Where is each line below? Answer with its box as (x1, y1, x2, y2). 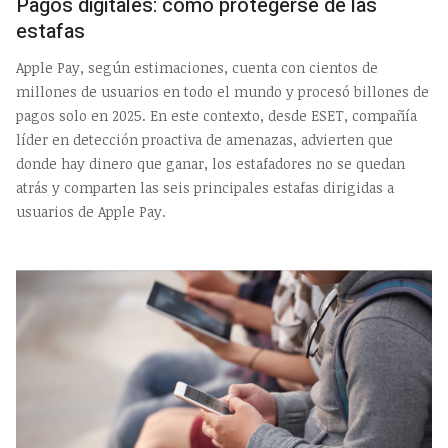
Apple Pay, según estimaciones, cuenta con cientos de (16, 58, 378, 78)
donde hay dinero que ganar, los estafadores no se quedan (16, 154, 405, 174)
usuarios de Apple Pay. (16, 202, 166, 222)
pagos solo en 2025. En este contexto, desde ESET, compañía (16, 106, 417, 126)
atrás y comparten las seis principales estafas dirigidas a (16, 178, 394, 198)
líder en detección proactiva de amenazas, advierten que (16, 130, 393, 150)
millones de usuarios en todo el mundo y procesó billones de (16, 82, 429, 102)
